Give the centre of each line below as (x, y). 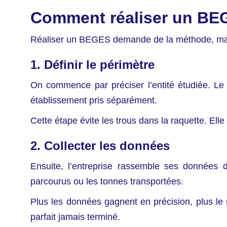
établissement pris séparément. (94, 101)
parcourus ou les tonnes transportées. (107, 182)
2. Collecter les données (100, 146)
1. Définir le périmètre (92, 65)
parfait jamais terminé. (75, 217)
